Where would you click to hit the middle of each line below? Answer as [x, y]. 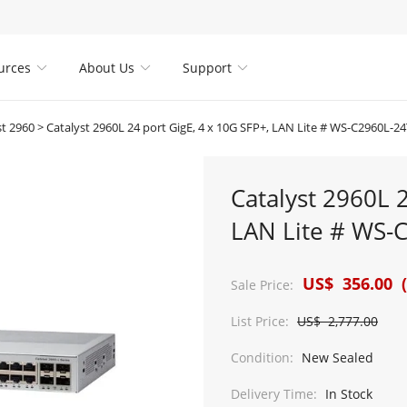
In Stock [347, 394]
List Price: [260, 321]
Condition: [262, 357]
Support [208, 68]
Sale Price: [262, 285]
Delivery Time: [274, 394]
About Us [107, 68]
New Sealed [336, 357]
